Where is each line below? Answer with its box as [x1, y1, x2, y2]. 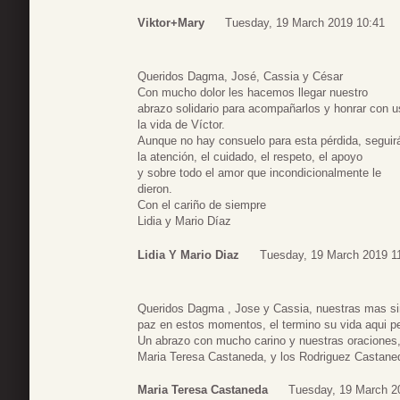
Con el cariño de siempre [137, 198, 266, 212]
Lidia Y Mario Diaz [137, 247, 239, 262]
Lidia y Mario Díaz [137, 214, 231, 229]
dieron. [137, 182, 172, 196]
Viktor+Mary [137, 16, 204, 30]
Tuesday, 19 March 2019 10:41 [225, 16, 385, 30]
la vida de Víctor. [137, 118, 225, 132]
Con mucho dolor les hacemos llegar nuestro [137, 86, 368, 100]
